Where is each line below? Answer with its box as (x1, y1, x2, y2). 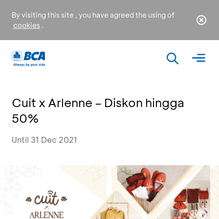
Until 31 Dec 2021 (12, 134, 77, 145)
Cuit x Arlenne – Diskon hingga (12, 95, 184, 110)
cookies (13, 21, 40, 30)
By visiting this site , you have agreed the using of (12, 10, 175, 20)
